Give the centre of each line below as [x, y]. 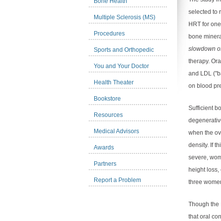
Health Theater [114, 82]
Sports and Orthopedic [124, 50]
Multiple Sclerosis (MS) [125, 17]
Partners [105, 164]
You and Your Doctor [121, 66]
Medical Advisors [116, 131]
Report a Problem [117, 180]
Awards [104, 147]
